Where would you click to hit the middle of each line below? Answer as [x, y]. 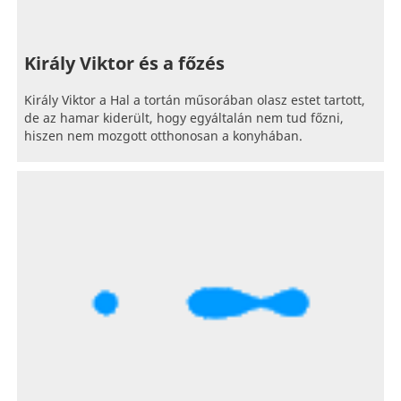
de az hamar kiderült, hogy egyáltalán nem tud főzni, [184, 119]
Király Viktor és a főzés [125, 64]
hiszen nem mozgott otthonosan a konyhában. [164, 137]
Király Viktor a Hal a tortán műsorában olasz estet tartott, [195, 101]
